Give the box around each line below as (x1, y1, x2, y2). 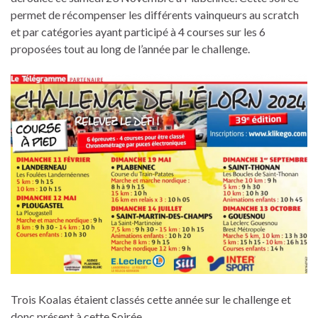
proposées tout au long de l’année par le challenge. (11, 41, 250, 55)
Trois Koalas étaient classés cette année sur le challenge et (11, 292, 291, 306)
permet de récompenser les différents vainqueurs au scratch (11, 7, 299, 21)
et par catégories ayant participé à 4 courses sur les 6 (11, 24, 265, 38)
